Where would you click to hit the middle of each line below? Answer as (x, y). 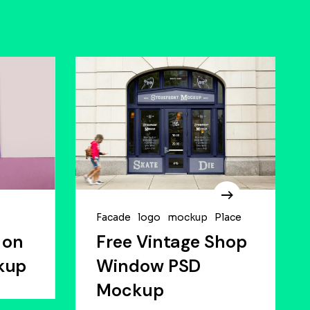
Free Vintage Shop (172, 241)
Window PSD (149, 266)
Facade (114, 217)
